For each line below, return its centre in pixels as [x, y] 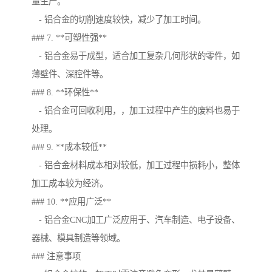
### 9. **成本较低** [69, 147]
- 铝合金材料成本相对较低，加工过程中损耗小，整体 [136, 165]
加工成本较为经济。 [70, 184]
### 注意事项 [56, 257]
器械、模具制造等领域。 [78, 238]
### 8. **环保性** [65, 93]
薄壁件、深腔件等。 [70, 74]
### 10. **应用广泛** [71, 202]
